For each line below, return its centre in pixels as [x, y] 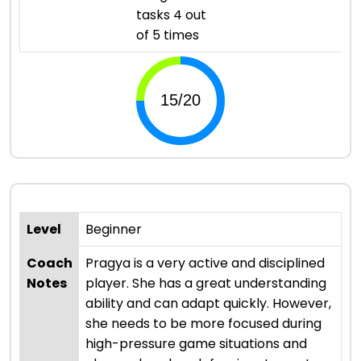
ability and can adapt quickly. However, [208, 303]
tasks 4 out [171, 15]
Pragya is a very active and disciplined [205, 263]
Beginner [114, 229]
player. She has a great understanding [206, 283]
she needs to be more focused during [203, 323]
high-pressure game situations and [196, 343]
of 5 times [168, 35]
